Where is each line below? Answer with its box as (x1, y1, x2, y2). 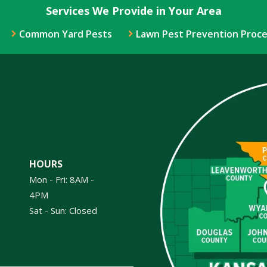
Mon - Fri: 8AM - (29, 173, 95, 185)
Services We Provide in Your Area (45, 4, 222, 18)
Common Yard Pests (18, 27, 112, 41)
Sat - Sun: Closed (29, 204, 98, 216)
